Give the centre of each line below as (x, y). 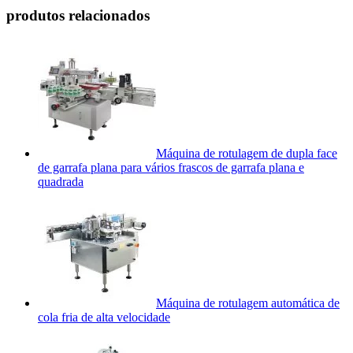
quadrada (61, 181)
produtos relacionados (78, 15)
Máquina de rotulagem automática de (248, 303)
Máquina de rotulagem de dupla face (247, 153)
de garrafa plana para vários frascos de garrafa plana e (171, 167)
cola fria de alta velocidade (104, 317)
